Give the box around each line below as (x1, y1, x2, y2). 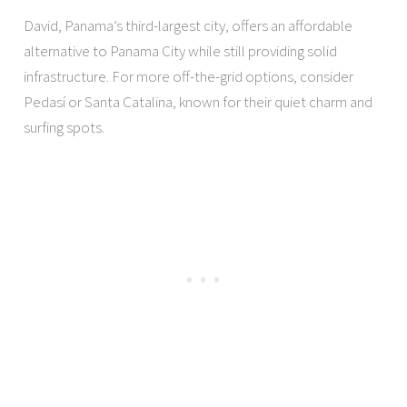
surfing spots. (24, 117, 105, 138)
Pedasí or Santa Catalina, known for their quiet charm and (24, 92, 373, 113)
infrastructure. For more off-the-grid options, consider (24, 66, 354, 87)
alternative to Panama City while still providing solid (24, 41, 338, 62)
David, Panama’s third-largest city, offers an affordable (24, 15, 353, 36)
